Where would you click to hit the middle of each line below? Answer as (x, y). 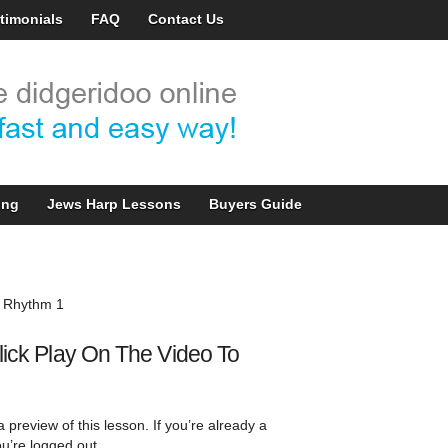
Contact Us (185, 19)
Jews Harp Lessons (113, 203)
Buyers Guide (255, 203)
